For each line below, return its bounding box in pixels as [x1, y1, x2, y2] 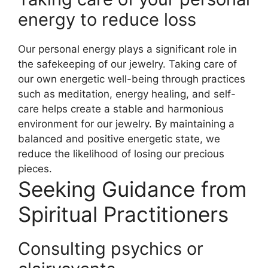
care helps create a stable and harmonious [18, 102, 224, 115]
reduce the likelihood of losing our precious [18, 147, 224, 160]
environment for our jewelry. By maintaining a [18, 117, 234, 130]
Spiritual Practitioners [18, 201, 229, 227]
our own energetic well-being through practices [18, 72, 245, 85]
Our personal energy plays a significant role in [18, 42, 237, 55]
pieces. [18, 162, 52, 175]
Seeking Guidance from [18, 176, 246, 202]
